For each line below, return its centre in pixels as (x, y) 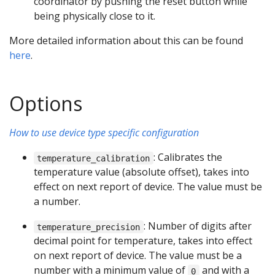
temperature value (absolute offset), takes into (141, 172)
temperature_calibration (94, 158)
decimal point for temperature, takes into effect (143, 241)
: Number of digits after (197, 226)
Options (46, 104)
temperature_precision (89, 227)
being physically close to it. (95, 16)
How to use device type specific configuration (104, 133)
